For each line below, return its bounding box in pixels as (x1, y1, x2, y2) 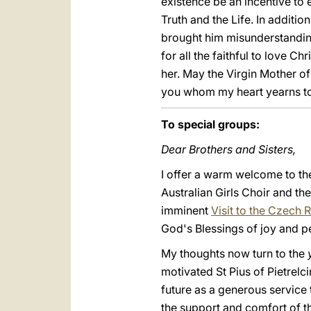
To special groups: (161, 117, 260, 131)
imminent (161, 203, 211, 217)
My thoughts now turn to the (161, 246, 308, 260)
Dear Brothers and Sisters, (161, 142, 296, 156)
